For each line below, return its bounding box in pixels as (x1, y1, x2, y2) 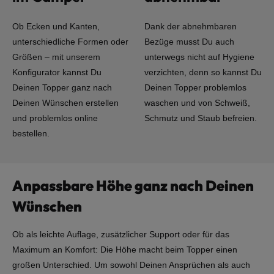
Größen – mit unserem (12, 52, 100, 62)
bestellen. (12, 128, 50, 139)
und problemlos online (12, 113, 98, 124)
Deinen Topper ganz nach (12, 83, 112, 93)
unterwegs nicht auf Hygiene (144, 52, 254, 62)
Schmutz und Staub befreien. (144, 113, 257, 124)
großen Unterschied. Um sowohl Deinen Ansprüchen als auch (12, 260, 250, 270)
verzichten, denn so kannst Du (144, 67, 262, 78)
